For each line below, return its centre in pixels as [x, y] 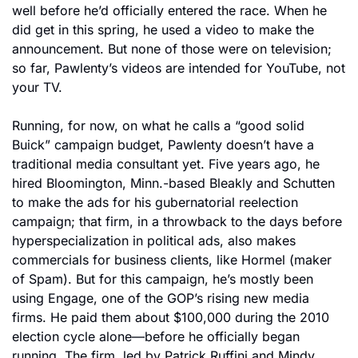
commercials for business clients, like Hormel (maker [172, 260]
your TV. [37, 87]
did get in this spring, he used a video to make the [163, 30]
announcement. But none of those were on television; [172, 49]
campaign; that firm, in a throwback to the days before [177, 221]
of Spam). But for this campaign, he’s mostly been [163, 279]
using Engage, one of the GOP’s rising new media [161, 298]
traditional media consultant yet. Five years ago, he [166, 164]
